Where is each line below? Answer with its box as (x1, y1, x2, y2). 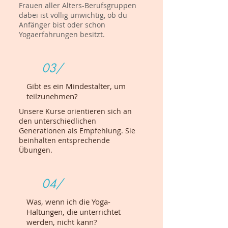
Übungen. (19, 145, 54, 155)
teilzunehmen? (26, 91, 77, 101)
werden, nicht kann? (26, 217, 97, 227)
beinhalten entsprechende (19, 135, 110, 145)
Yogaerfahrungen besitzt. (19, 30, 105, 39)
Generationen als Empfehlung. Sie (19, 126, 135, 135)
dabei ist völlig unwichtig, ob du (19, 10, 127, 20)
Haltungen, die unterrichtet (26, 207, 121, 217)
